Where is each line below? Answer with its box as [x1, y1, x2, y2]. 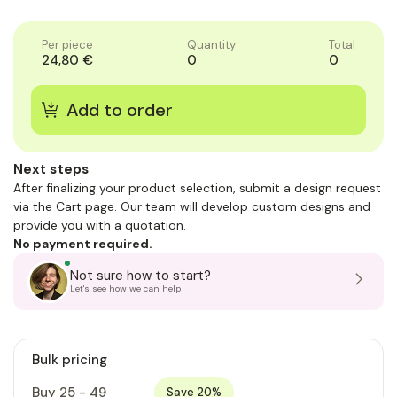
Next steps [13, 160, 90, 178]
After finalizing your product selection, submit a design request [13, 179, 381, 196]
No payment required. [13, 235, 152, 252]
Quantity [186, 36, 236, 52]
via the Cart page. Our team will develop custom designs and [13, 198, 370, 214]
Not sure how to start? [70, 266, 211, 284]
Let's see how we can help [70, 282, 181, 294]
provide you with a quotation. [13, 216, 186, 233]
